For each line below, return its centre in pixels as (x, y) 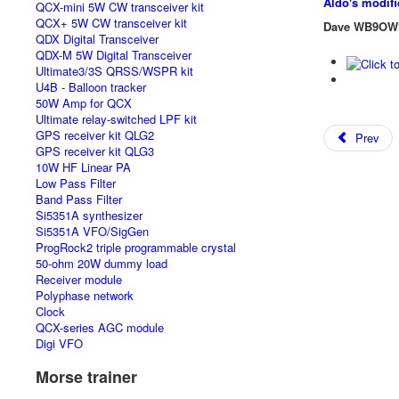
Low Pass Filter (76, 183)
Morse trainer (86, 377)
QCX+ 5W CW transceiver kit (111, 23)
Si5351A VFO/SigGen (92, 231)
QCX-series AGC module (100, 327)
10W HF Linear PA (83, 167)
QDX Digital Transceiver (97, 39)
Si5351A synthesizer (89, 215)
